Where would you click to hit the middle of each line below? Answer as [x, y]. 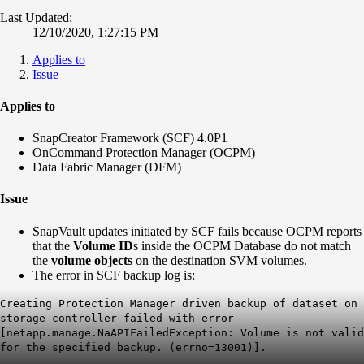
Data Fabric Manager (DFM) [107, 167]
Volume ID [103, 245]
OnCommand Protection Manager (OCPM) [144, 153]
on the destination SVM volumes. [220, 260]
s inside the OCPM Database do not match [242, 245]
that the [53, 245]
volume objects [92, 260]
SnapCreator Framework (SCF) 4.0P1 [130, 138]
